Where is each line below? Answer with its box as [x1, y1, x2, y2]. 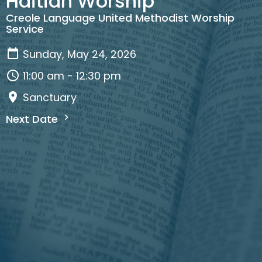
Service [6, 21, 44, 36]
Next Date [6, 111, 61, 126]
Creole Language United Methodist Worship [6, 10, 235, 25]
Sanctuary [23, 89, 77, 105]
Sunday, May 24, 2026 [23, 46, 136, 61]
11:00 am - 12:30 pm [23, 68, 121, 83]
